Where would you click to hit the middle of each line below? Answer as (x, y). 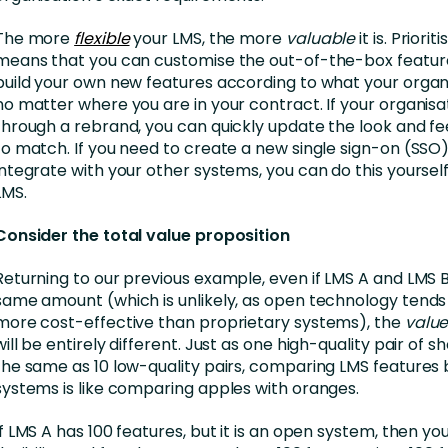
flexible (102, 39)
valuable (320, 39)
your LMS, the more (207, 39)
